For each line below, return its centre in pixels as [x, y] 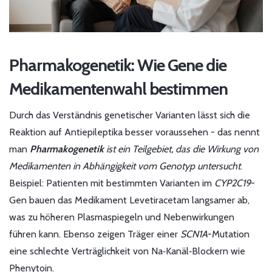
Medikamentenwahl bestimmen [118, 89]
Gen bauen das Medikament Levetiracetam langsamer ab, [129, 200]
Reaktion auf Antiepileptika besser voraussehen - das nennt [134, 132]
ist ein [118, 149]
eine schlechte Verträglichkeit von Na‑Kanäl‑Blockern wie [127, 251]
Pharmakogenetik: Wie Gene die [118, 65]
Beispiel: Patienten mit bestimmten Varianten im [112, 183]
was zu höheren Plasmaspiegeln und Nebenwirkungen [122, 217]
